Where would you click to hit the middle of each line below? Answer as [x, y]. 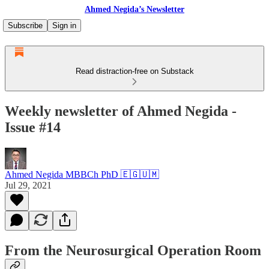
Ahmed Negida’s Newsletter [134, 9]
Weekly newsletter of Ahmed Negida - [121, 111]
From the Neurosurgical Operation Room [133, 250]
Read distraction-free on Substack [134, 71]
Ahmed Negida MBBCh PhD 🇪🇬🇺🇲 [82, 174]
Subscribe [25, 26]
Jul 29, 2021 [28, 185]
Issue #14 [33, 127]
